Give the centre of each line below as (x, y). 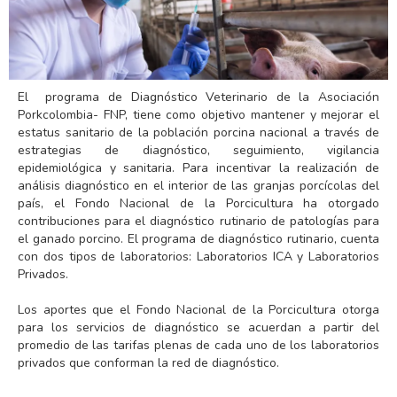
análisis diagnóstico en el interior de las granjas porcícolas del (198, 185)
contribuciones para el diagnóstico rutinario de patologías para (198, 221)
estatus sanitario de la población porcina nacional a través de (198, 132)
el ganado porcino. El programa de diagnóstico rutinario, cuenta (198, 238)
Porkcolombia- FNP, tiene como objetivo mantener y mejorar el (198, 114)
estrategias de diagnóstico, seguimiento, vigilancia (198, 150)
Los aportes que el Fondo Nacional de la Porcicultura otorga (198, 309)
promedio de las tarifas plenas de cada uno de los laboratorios (198, 345)
